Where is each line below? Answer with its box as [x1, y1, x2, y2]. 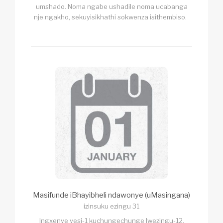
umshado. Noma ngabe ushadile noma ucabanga [35, 2, 188, 11]
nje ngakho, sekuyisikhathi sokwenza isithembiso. [33, 13, 190, 21]
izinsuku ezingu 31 [84, 202, 139, 211]
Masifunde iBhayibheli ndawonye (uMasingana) [33, 191, 190, 200]
